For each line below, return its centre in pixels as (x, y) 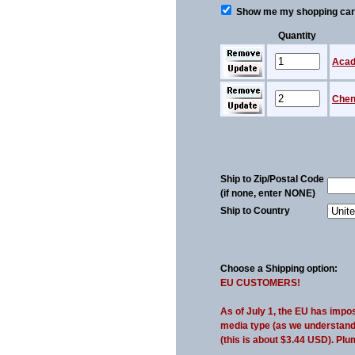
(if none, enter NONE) (268, 193)
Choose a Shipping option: (279, 269)
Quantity (297, 36)
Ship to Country (255, 211)
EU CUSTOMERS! (260, 283)
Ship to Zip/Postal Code (272, 179)
